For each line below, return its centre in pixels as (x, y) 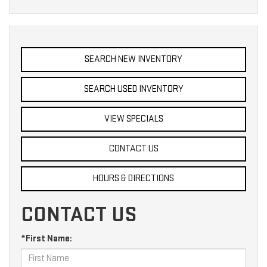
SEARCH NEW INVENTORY (133, 59)
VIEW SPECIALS (133, 119)
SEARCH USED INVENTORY (133, 89)
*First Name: (46, 238)
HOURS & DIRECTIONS (133, 178)
